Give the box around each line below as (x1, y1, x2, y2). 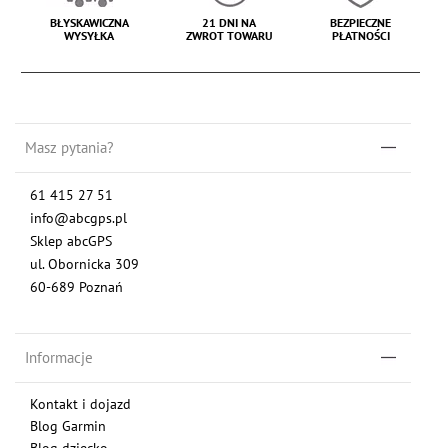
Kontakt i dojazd (30, 394, 131, 413)
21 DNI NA (202, 14, 257, 30)
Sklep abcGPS (30, 230, 112, 250)
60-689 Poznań (30, 276, 123, 296)
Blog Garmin (30, 416, 106, 435)
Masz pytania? (25, 137, 114, 157)
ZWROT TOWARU (185, 27, 273, 43)
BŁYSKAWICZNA (49, 14, 129, 30)
